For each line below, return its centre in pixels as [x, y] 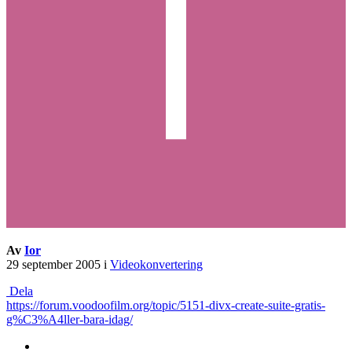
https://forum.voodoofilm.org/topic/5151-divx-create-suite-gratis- [166, 306]
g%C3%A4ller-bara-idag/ [70, 320]
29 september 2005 [53, 265]
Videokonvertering [156, 265]
